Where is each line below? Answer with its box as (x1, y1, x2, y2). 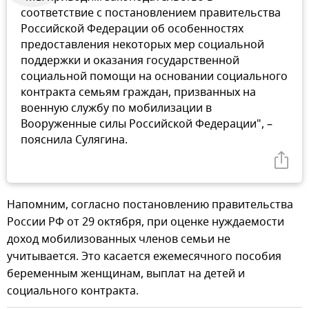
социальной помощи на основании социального (21, 68, 288, 85)
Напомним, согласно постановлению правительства (7, 196, 293, 213)
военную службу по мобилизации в (21, 99, 212, 117)
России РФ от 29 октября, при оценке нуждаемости (7, 213, 284, 230)
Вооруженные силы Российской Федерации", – (21, 115, 272, 132)
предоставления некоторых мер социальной (21, 36, 264, 53)
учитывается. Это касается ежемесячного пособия (7, 248, 281, 265)
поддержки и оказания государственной (21, 52, 239, 69)
